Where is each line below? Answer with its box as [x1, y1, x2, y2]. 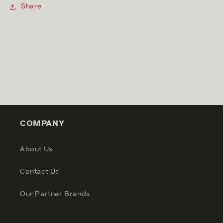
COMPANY [20, 119, 65, 127]
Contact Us [20, 168, 59, 175]
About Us [20, 145, 53, 153]
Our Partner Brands [20, 190, 90, 198]
